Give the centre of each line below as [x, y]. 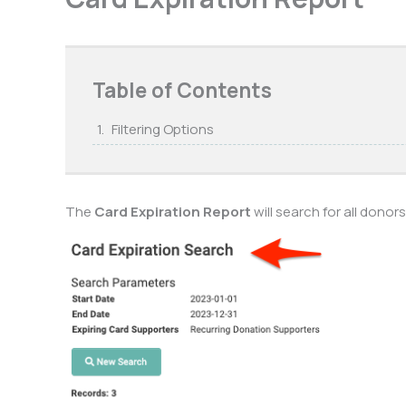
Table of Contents [182, 90]
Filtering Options [164, 130]
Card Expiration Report [173, 212]
